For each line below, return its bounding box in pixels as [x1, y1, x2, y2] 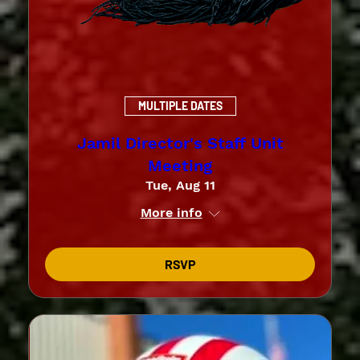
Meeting [148, 155, 212, 175]
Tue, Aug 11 [145, 177, 215, 193]
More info [140, 204, 202, 220]
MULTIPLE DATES [137, 99, 223, 113]
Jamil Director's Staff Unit [76, 133, 284, 153]
